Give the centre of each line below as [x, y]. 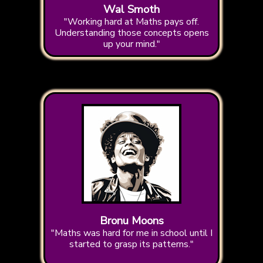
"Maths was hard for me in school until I [131, 233]
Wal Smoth [131, 10]
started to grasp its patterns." [131, 245]
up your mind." [131, 44]
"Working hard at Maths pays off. [131, 22]
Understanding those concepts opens [131, 33]
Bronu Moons [131, 221]
